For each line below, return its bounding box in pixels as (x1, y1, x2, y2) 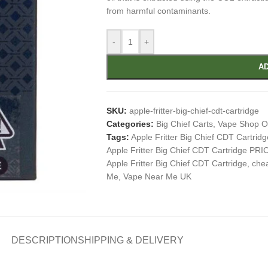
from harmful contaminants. (106, 6, 211, 16)
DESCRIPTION (11, 234, 78, 245)
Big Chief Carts (156, 119, 213, 129)
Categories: (106, 119, 154, 129)
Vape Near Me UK (123, 172, 191, 181)
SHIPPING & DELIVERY (78, 234, 184, 245)
